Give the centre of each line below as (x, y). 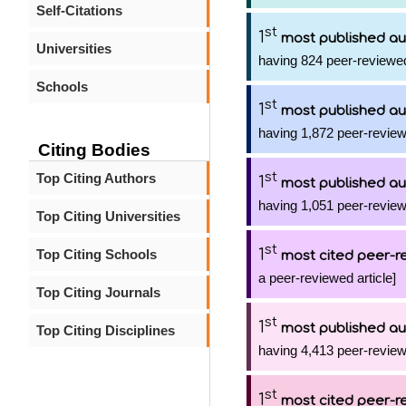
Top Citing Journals (98, 292)
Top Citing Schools (97, 254)
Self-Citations (79, 10)
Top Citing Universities (108, 216)
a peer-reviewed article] (327, 278)
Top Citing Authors (96, 178)
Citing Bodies (94, 150)
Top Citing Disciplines (106, 330)
